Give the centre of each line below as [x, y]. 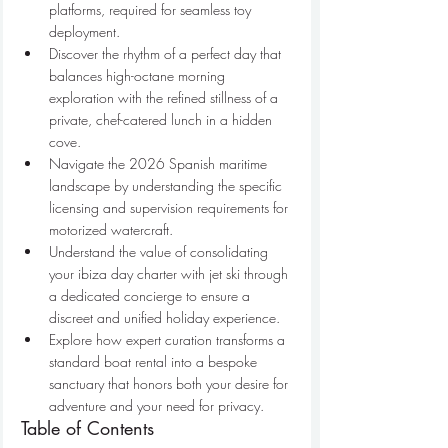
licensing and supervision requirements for [170, 207]
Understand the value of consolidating [160, 251]
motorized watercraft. [111, 229]
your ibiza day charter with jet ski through [170, 273]
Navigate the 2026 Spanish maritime [160, 163]
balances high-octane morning [139, 75]
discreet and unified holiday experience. [164, 317]
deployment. [84, 31]
